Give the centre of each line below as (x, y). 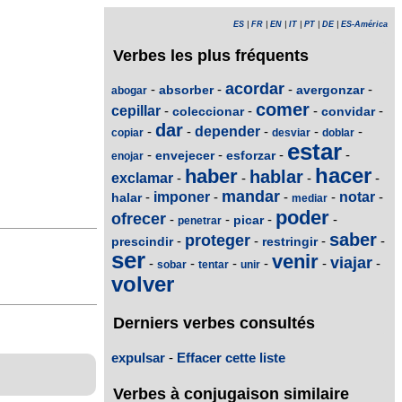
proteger (218, 241)
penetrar (200, 221)
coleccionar (208, 112)
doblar (338, 133)
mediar (310, 199)
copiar (127, 133)
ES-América (364, 24)
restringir (290, 242)
